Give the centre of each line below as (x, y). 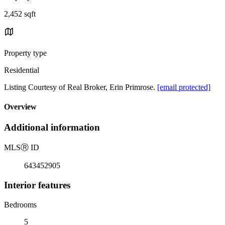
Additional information (52, 128)
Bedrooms (20, 204)
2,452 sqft (20, 14)
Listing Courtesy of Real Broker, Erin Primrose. (81, 87)
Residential (22, 70)
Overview (20, 107)
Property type (25, 53)
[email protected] (184, 87)
